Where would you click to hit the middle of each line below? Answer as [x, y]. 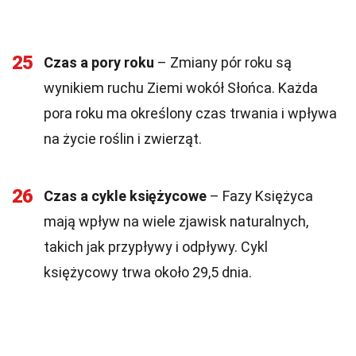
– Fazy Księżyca [260, 196]
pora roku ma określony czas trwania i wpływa [190, 113]
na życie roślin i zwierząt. [123, 139]
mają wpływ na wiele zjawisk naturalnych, [176, 221]
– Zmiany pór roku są [223, 62]
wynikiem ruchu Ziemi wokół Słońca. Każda [181, 88]
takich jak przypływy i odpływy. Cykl [156, 247]
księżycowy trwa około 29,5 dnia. [148, 272]
